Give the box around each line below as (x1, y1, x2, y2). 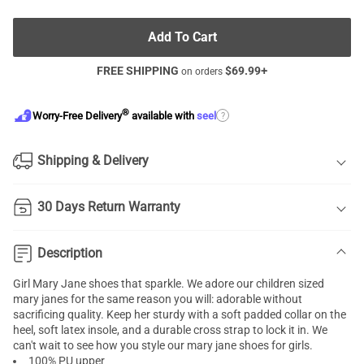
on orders (179, 66, 225, 77)
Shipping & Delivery (37, 153, 149, 168)
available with (129, 110, 197, 123)
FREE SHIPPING (97, 64, 179, 77)
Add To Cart (147, 29, 217, 45)
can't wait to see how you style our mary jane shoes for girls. (13, 339, 313, 352)
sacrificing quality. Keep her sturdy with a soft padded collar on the (13, 308, 346, 321)
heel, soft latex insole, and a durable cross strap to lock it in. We (13, 323, 327, 336)
